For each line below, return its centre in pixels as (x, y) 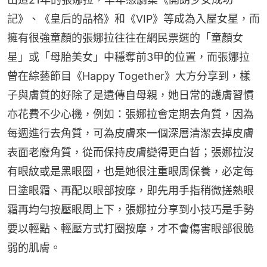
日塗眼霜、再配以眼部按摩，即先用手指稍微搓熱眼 (131, 190)
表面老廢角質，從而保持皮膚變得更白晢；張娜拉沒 (131, 152)
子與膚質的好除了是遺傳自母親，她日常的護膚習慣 (131, 95)
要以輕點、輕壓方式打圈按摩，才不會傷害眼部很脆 (131, 228)
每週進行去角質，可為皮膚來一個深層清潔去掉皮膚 (131, 133)
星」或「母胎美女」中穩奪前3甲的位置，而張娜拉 (128, 57)
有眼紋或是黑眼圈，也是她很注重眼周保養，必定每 (131, 171)
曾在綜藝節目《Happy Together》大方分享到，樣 (129, 76)
